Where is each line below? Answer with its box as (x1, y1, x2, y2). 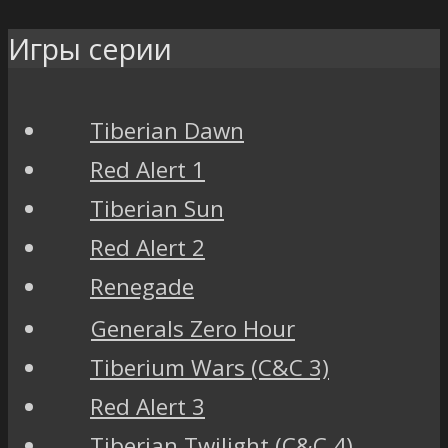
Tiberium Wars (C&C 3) (90, 351, 329, 383)
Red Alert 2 (90, 231, 205, 263)
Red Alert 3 (90, 390, 205, 422)
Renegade (90, 270, 194, 302)
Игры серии (8, 29, 172, 69)
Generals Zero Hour (91, 312, 295, 344)
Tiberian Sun (90, 192, 224, 224)
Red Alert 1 (90, 153, 205, 185)
